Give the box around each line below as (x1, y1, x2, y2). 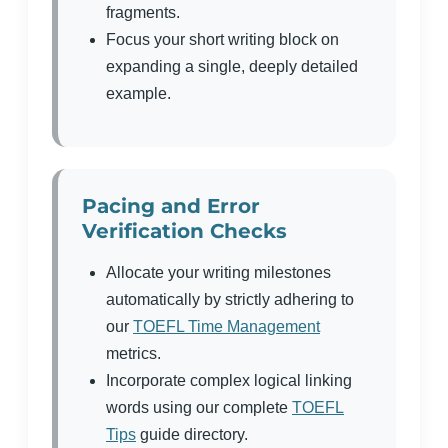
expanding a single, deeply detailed (106, 58, 358, 75)
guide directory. (136, 426, 248, 443)
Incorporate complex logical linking (106, 372, 352, 389)
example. (106, 85, 171, 102)
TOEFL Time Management (133, 318, 320, 335)
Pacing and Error (82, 193, 260, 218)
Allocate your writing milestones (106, 264, 331, 281)
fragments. (106, 4, 180, 21)
